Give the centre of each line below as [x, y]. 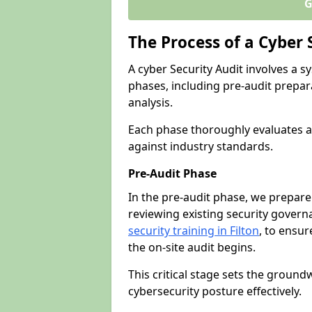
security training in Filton [194, 231]
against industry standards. [201, 146]
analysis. [152, 102]
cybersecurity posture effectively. [216, 291]
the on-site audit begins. [192, 247]
